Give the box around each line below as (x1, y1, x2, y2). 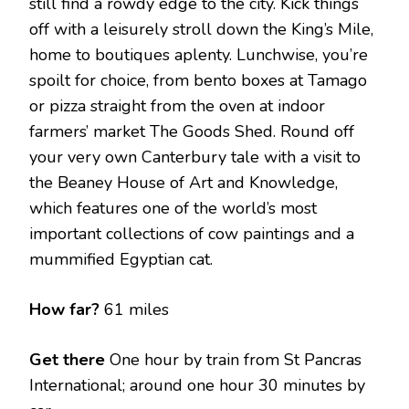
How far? (29, 299, 100, 321)
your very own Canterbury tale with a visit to (29, 146, 361, 169)
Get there (29, 349, 110, 372)
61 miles (100, 299, 169, 321)
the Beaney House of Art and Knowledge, (29, 172, 338, 194)
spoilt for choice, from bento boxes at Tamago (29, 69, 367, 92)
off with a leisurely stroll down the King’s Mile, (29, 18, 373, 41)
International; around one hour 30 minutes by (29, 374, 365, 397)
